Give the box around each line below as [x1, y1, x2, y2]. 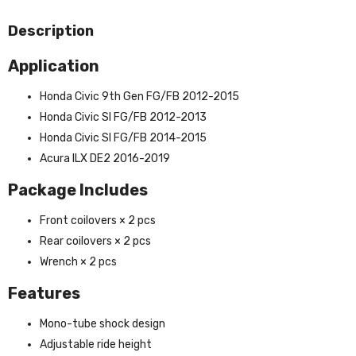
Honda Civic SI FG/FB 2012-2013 [40, 110, 207, 124]
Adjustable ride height [40, 337, 152, 351]
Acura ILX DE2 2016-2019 [40, 151, 170, 165]
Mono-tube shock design [40, 316, 165, 331]
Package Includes [8, 180, 148, 199]
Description [8, 21, 94, 40]
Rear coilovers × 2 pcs [40, 234, 151, 248]
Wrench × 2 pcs [40, 254, 117, 269]
